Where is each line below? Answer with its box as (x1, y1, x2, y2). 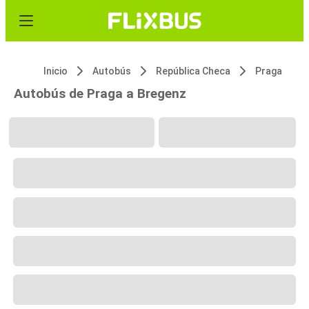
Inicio (43, 66, 68, 77)
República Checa (156, 66, 230, 77)
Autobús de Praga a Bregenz (14, 86, 186, 101)
